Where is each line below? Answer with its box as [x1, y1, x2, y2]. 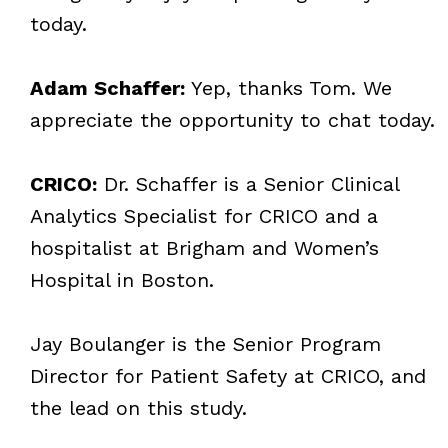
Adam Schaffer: [29, 75, 185, 100]
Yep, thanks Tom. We [184, 75, 392, 100]
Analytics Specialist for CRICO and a [29, 203, 378, 228]
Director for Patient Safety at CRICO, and [29, 363, 426, 388]
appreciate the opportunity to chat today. [29, 107, 435, 132]
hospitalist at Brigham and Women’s [29, 235, 379, 260]
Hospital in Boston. [29, 267, 214, 292]
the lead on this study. [29, 395, 247, 420]
